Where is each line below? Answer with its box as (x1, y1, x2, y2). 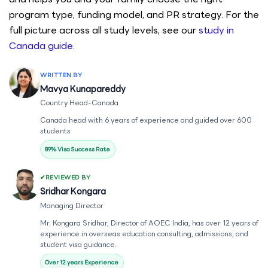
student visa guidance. (40, 238, 117, 250)
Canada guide (9, 38, 73, 53)
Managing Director (40, 199, 103, 211)
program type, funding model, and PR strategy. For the (9, 7, 259, 22)
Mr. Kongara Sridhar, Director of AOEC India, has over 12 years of (40, 217, 258, 229)
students (40, 125, 71, 137)
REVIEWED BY (45, 172, 91, 182)
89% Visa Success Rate (45, 144, 111, 154)
